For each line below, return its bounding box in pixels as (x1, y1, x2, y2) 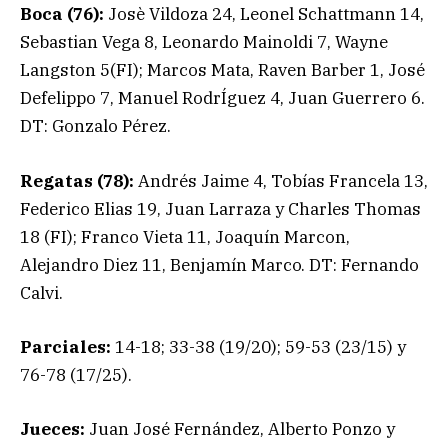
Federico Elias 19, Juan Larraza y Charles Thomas (20, 197, 421, 220)
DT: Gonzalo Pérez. (20, 115, 171, 138)
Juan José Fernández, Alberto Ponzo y (85, 417, 395, 440)
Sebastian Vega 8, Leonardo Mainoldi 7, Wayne (20, 31, 388, 54)
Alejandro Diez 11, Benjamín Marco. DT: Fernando (20, 253, 419, 276)
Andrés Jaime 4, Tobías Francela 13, (138, 169, 428, 192)
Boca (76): (20, 3, 104, 26)
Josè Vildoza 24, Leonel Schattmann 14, (104, 3, 424, 26)
